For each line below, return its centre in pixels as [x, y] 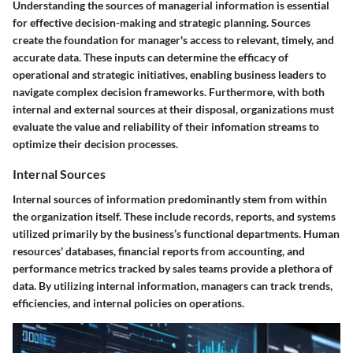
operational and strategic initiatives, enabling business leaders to [169, 75]
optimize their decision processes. [95, 144]
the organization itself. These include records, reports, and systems [174, 216]
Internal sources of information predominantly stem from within [170, 199]
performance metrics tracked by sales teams [120, 268]
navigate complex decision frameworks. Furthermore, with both [169, 92]
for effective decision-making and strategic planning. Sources [162, 23]
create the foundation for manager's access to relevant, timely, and [173, 40]
